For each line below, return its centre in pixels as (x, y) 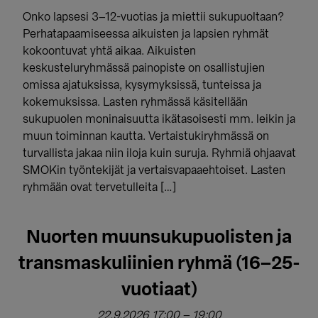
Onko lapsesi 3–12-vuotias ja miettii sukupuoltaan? (154, 17)
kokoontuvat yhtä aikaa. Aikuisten (110, 51)
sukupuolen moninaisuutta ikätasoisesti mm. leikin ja (159, 119)
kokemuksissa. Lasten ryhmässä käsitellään (136, 102)
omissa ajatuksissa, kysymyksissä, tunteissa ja (142, 85)
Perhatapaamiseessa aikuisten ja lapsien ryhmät (146, 34)
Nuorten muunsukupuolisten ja (159, 237)
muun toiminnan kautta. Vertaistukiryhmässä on (146, 136)
